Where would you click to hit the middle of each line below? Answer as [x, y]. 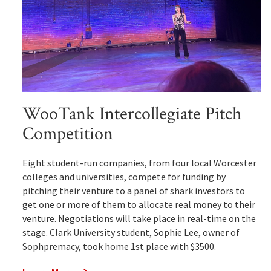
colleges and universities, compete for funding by [124, 177]
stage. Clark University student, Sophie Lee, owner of [131, 233]
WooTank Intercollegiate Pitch [132, 114]
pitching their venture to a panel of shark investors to [133, 191]
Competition [67, 134]
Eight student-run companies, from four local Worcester [139, 163]
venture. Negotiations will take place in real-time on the [139, 219]
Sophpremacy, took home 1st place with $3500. [119, 247]
